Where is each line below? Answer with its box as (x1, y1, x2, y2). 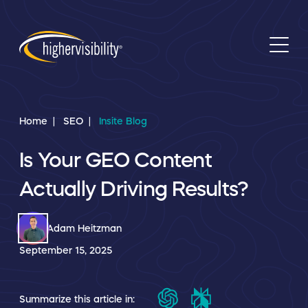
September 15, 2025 (19, 245, 112, 255)
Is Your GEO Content (19, 149, 212, 170)
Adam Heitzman (47, 223, 122, 233)
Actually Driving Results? (19, 178, 249, 199)
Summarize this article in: (19, 294, 135, 304)
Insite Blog (99, 116, 147, 126)
